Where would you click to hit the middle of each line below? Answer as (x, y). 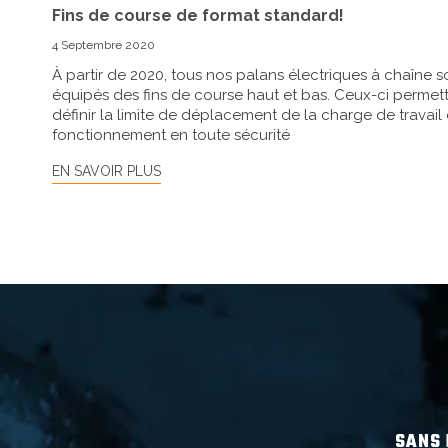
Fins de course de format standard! (198, 15)
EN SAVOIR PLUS (106, 170)
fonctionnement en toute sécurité (171, 134)
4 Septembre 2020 (103, 44)
